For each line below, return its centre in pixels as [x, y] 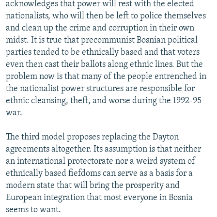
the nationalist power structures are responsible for [100, 89]
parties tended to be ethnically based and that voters [103, 52]
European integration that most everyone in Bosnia [99, 198]
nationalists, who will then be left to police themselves [106, 16]
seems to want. [33, 210]
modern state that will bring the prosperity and [93, 186]
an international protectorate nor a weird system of [101, 161]
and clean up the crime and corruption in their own [100, 28]
